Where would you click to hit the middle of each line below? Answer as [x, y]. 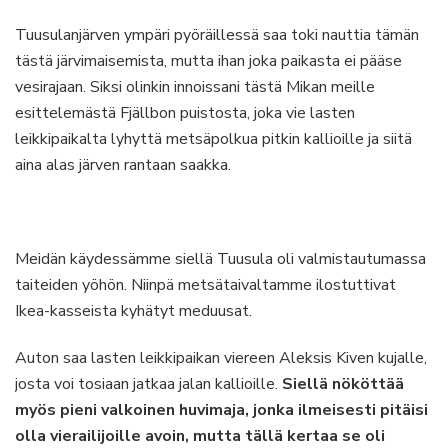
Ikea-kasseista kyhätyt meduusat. [133, 311]
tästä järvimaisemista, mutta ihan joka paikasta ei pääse [208, 61]
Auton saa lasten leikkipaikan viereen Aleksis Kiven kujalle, [221, 358]
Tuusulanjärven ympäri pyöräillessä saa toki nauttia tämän [217, 35]
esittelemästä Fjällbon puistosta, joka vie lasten [185, 113]
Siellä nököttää [343, 384]
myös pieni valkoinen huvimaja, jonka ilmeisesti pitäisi [221, 410]
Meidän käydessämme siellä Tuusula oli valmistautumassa [220, 259]
